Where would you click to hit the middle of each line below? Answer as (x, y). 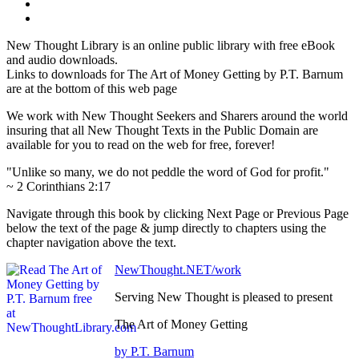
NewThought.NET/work (178, 270)
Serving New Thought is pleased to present (224, 297)
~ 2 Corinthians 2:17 (58, 187)
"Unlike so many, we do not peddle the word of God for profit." (168, 172)
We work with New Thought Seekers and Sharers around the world (177, 116)
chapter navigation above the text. (91, 243)
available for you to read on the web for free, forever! (141, 145)
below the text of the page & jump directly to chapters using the (166, 228)
